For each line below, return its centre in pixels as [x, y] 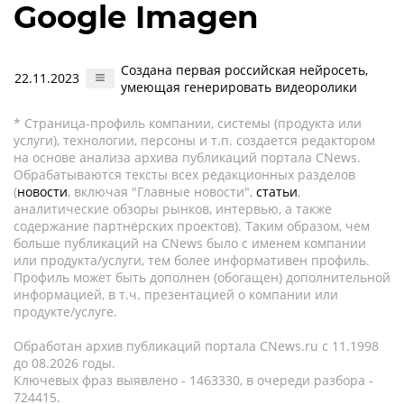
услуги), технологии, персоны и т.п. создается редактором [194, 140]
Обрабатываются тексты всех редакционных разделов [184, 174]
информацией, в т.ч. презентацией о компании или [176, 294]
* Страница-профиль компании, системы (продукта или [188, 123]
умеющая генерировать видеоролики [239, 87]
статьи [277, 192]
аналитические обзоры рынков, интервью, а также [173, 209]
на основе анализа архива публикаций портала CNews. [187, 157]
